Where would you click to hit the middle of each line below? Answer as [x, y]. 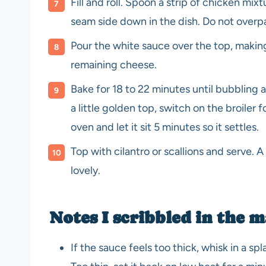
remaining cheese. [114, 65]
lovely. [85, 171]
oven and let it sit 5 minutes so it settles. [165, 127]
